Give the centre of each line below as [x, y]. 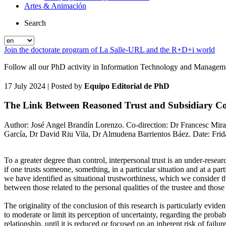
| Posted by [65, 86]
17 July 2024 [25, 86]
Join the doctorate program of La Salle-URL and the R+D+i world [109, 49]
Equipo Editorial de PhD [127, 86]
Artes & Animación [55, 6]
